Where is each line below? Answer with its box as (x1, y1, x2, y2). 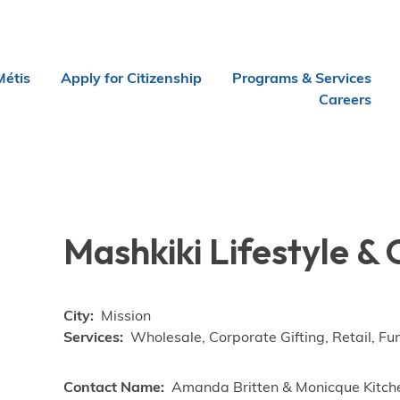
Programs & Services (231, 71, 371, 86)
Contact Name (63, 381, 162, 396)
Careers (318, 93, 371, 107)
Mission (101, 310, 152, 324)
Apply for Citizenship (60, 71, 202, 86)
